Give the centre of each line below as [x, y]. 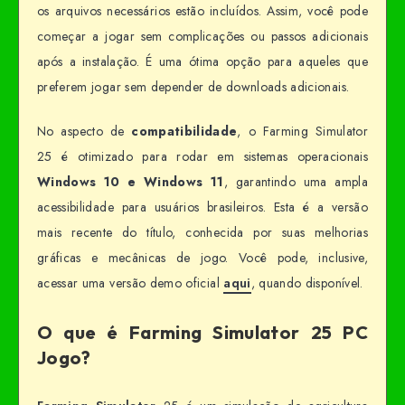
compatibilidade [184, 131]
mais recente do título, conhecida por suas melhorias [202, 232]
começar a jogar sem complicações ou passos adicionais [202, 36]
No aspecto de [85, 131]
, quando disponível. [307, 283]
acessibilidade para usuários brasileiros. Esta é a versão [202, 207]
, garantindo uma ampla [296, 181]
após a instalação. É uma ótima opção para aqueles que [202, 61]
